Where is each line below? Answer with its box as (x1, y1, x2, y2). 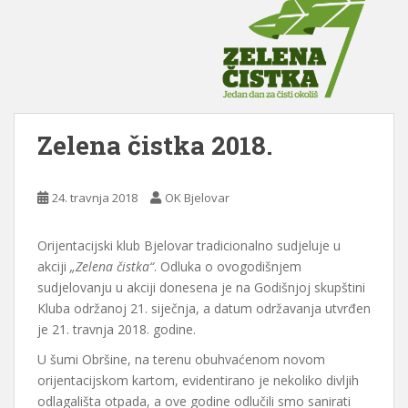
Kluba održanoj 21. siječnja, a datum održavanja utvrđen (37, 300, 371, 318)
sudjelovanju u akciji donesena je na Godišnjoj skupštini (37, 279, 365, 297)
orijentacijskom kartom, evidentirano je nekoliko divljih (37, 372, 359, 390)
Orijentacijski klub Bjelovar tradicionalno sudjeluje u (37, 237, 341, 255)
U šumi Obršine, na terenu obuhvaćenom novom (37, 351, 325, 369)
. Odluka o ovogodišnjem (154, 258, 301, 276)
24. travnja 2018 (52, 189, 138, 207)
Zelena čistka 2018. (37, 128, 272, 163)
